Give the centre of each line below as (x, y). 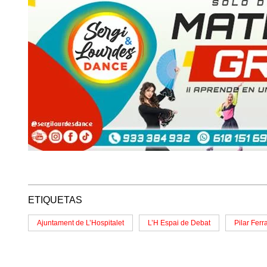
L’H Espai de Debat (179, 223)
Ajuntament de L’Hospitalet (80, 223)
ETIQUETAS (55, 200)
